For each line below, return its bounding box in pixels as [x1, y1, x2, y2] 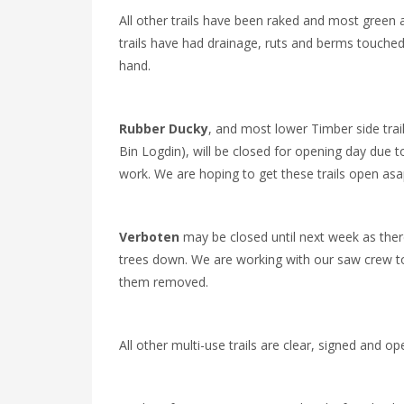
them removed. [119, 273, 208, 290]
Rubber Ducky [119, 120, 208, 137]
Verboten [119, 228, 179, 245]
